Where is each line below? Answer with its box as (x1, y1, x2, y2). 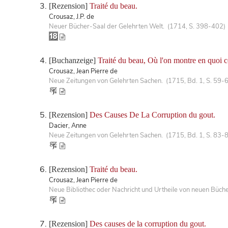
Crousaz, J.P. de (49, 12, 94, 21)
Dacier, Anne (49, 121, 87, 130)
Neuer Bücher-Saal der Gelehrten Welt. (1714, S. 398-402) (49, 21, 225, 31)
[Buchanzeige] (49, 55, 98, 65)
